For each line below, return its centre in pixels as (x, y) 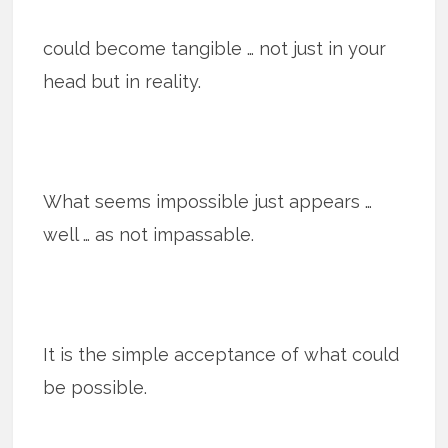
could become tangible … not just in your (215, 48)
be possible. (95, 387)
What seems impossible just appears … (208, 201)
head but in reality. (122, 81)
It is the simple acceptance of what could (221, 354)
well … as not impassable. (149, 234)
